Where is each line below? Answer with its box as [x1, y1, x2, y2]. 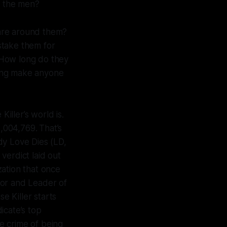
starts [34, 192, 57, 202]
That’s [39, 123, 62, 133]
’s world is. [23, 109, 64, 120]
